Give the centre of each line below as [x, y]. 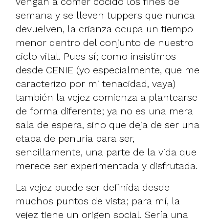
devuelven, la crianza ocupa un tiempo [104, 29]
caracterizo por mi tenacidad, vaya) [96, 83]
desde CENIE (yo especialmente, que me [108, 70]
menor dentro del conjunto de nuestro [105, 42]
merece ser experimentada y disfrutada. [107, 165]
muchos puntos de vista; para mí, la [98, 201]
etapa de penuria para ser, [75, 138]
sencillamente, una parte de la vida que [106, 152]
